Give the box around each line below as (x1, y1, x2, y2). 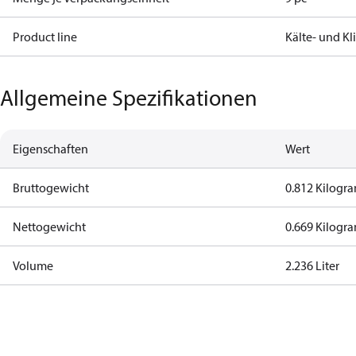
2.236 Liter (285, 257, 340, 273)
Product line (13, 29, 77, 44)
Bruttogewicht (13, 180, 89, 195)
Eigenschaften (13, 141, 88, 157)
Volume (13, 257, 53, 273)
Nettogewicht (13, 219, 86, 234)
